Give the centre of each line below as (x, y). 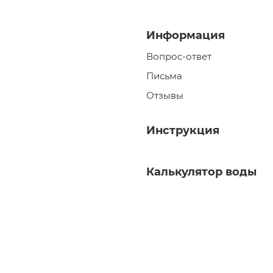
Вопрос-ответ (179, 56)
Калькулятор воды (201, 172)
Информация (186, 35)
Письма (164, 76)
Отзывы (165, 95)
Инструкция (183, 130)
